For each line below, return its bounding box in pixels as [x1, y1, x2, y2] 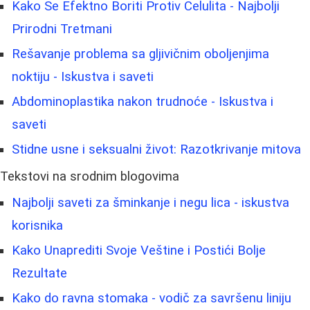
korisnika [12, 217, 63, 233]
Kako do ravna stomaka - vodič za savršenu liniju [12, 290, 291, 306]
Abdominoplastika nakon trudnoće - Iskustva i [12, 93, 273, 109]
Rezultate [12, 265, 67, 281]
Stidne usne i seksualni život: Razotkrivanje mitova [12, 141, 301, 157]
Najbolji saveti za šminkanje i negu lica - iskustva [12, 194, 289, 210]
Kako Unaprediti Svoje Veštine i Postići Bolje [12, 242, 266, 258]
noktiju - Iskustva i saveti [12, 69, 154, 84]
